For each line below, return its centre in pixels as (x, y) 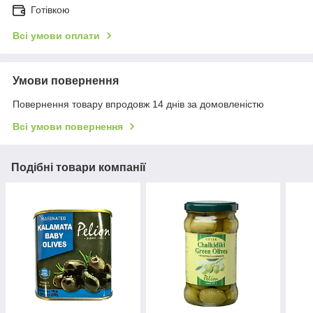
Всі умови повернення (68, 127)
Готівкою (50, 10)
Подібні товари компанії (79, 168)
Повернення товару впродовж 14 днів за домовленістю (138, 104)
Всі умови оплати (56, 36)
